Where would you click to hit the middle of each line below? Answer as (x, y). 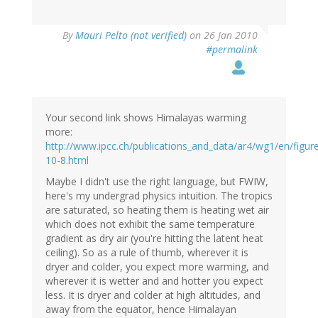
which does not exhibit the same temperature (150, 224)
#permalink (232, 50)
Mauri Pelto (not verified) (131, 35)
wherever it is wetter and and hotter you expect (154, 281)
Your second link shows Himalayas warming (146, 118)
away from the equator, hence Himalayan (141, 309)
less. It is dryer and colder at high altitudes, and (153, 295)
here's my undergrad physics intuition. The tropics (159, 196)
